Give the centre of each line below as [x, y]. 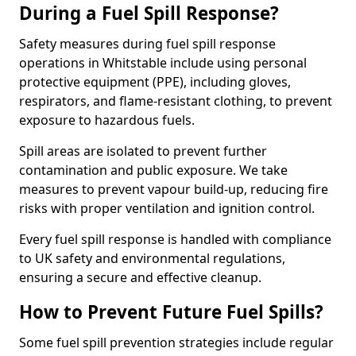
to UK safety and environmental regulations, [152, 258]
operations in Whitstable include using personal [163, 63]
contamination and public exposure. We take [153, 170]
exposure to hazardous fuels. [107, 120]
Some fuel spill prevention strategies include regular [176, 342]
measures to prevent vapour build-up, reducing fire [174, 189]
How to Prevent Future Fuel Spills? [171, 312]
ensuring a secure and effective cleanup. [140, 277]
